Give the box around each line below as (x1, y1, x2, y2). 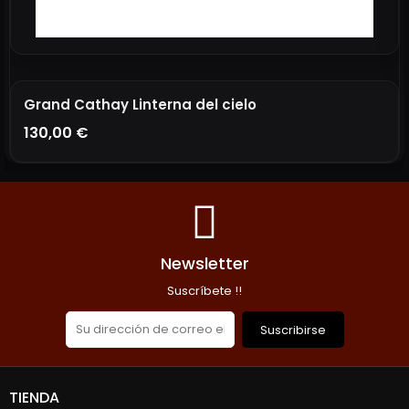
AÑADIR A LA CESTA (52, 179, 178, 197)
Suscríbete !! (167, 282, 242, 299)
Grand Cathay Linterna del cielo (24, 94, 257, 114)
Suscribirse (259, 320, 326, 339)
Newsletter (160, 251, 249, 275)
